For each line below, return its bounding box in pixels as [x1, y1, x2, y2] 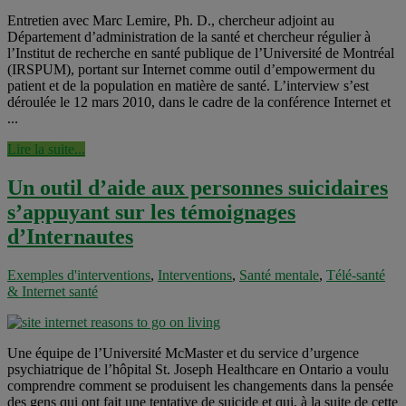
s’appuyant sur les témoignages [7, 200, 295, 224]
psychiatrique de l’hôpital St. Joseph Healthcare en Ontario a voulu [7, 361, 389, 377]
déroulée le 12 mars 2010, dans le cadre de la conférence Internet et [7, 94, 391, 111]
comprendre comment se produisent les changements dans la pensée [7, 377, 393, 393]
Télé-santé [326, 266, 385, 283]
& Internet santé [7, 283, 98, 299]
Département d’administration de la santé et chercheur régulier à [7, 29, 371, 45]
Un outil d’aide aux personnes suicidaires [7, 176, 388, 199]
